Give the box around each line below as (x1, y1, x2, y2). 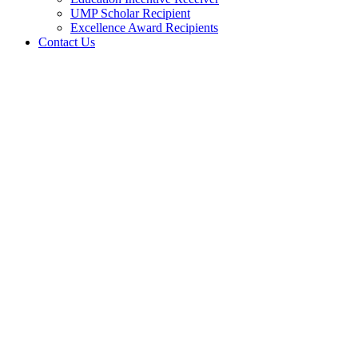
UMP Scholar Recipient (70, 6, 190, 20)
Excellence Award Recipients (70, 20, 218, 34)
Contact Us (38, 34, 95, 49)
